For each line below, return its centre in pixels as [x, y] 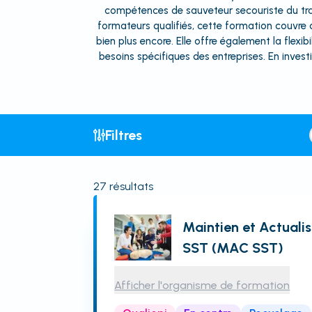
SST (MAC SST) [233, 248]
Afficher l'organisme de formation [202, 285]
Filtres [123, 135]
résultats [130, 186]
